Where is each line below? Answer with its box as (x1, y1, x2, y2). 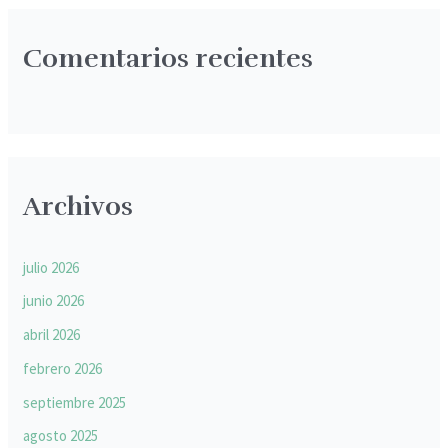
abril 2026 (23, 325, 81, 345)
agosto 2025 (23, 426, 99, 446)
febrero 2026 (23, 358, 103, 378)
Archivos (23, 189, 134, 223)
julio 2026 (23, 257, 80, 277)
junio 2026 (23, 291, 85, 311)
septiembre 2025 (23, 392, 127, 412)
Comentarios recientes (23, 41, 314, 75)
